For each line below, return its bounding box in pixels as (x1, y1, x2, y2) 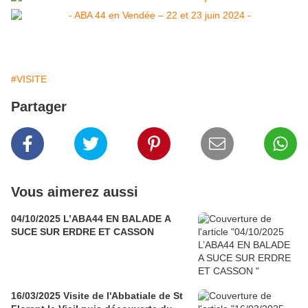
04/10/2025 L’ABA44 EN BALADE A (11, 213, 171, 225)
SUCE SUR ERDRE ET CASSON (11, 226, 154, 238)
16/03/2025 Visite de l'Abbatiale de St (11, 290, 183, 302)
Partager (11, 99, 67, 115)
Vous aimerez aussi (11, 184, 138, 200)
